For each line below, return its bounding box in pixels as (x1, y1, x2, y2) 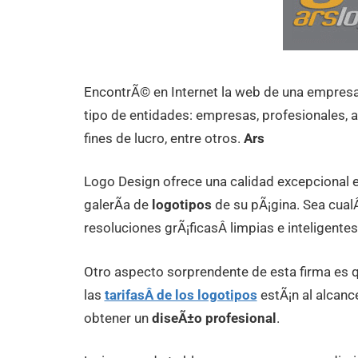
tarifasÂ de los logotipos (104, 286, 257, 303)
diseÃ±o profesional (151, 309, 276, 326)
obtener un (83, 309, 152, 326)
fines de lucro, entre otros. (83, 129, 244, 146)
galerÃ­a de (83, 197, 152, 213)
